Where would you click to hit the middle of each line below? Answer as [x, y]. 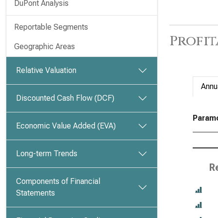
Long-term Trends [47, 154]
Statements [36, 193]
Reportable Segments [51, 27]
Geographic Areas [45, 46]
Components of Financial [58, 181]
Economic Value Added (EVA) [66, 126]
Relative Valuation [46, 70]
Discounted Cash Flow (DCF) [65, 98]
